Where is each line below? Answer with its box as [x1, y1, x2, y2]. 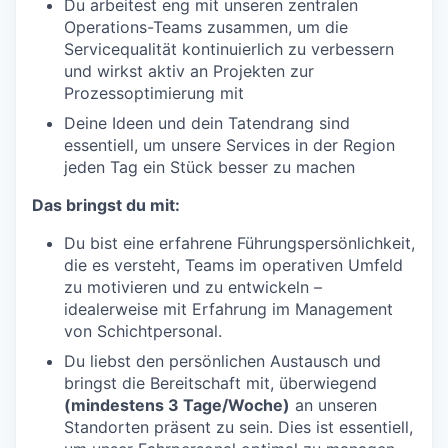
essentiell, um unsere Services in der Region [64, 135, 395, 155]
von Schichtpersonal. [64, 321, 222, 341]
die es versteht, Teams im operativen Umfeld [64, 255, 403, 275]
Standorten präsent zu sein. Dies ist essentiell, [64, 417, 413, 437]
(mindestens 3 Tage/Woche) [64, 395, 290, 415]
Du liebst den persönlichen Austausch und [64, 351, 381, 371]
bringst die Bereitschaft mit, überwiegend [64, 373, 377, 393]
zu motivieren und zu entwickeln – [64, 277, 322, 297]
